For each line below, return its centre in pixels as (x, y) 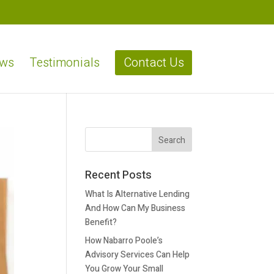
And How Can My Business (135, 208)
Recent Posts (119, 175)
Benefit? (101, 222)
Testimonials (64, 62)
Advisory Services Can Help (138, 255)
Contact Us (154, 62)
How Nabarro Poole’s (124, 241)
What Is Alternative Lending (138, 194)
